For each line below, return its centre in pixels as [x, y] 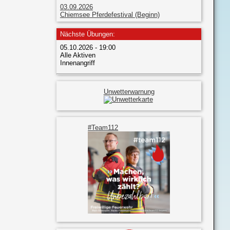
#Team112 [103, 127]
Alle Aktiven [78, 55]
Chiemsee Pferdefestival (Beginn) [110, 14]
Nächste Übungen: [87, 34]
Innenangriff [77, 63]
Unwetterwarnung [129, 91]
